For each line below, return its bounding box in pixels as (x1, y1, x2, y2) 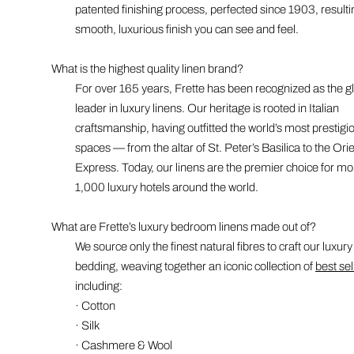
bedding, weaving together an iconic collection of (74, 259, 315, 273)
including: (74, 279, 122, 292)
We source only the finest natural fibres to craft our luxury (74, 239, 352, 253)
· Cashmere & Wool (74, 338, 172, 352)
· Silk (74, 318, 100, 332)
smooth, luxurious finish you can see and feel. (74, 22, 299, 36)
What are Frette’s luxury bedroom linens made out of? (51, 220, 316, 233)
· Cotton (74, 299, 115, 312)
